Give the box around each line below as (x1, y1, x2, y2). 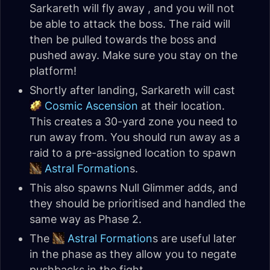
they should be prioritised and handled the (30, 197, 245, 210)
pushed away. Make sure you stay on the (30, 49, 237, 61)
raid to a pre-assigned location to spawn (30, 146, 236, 159)
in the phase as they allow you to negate (30, 248, 236, 260)
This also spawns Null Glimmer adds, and (30, 181, 237, 194)
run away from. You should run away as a (30, 131, 240, 143)
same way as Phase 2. (30, 213, 142, 225)
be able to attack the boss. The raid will (30, 17, 230, 30)
